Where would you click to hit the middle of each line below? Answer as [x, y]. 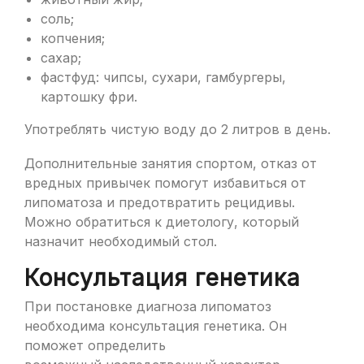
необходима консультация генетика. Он [156, 326]
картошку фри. [89, 97]
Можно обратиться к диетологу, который [162, 222]
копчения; [73, 38]
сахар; [61, 58]
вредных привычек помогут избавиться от [165, 183]
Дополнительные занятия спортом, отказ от [171, 163]
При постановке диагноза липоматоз [148, 306]
